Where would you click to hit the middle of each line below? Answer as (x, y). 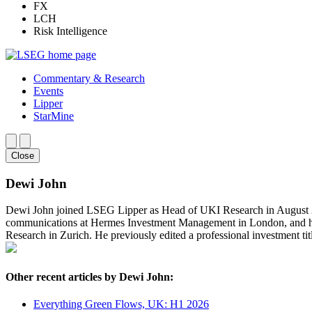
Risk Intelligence (70, 31)
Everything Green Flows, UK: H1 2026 (121, 304)
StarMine (54, 116)
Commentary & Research (89, 78)
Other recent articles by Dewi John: (89, 276)
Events (48, 91)
